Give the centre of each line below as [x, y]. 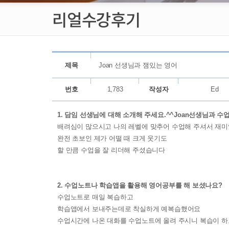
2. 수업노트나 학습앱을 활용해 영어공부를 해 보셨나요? [140, 185]
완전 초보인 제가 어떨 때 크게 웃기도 [112, 138]
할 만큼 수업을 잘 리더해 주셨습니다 [111, 150]
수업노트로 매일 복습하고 [95, 197]
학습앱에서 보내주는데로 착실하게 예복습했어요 [129, 209]
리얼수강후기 [96, 19]
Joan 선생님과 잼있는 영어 [138, 65]
